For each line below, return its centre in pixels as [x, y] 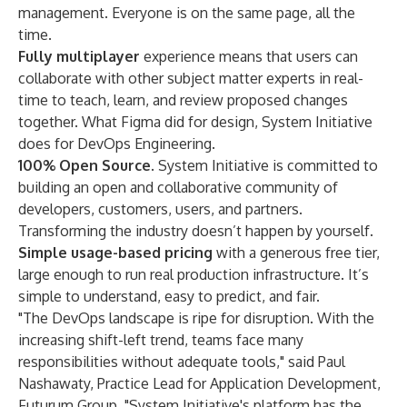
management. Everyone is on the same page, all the [187, 13]
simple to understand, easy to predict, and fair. [169, 296]
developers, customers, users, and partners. [160, 209]
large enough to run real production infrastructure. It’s [194, 274]
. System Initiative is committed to [264, 165]
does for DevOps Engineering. [117, 144]
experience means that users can [249, 56]
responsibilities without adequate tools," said [168, 362]
